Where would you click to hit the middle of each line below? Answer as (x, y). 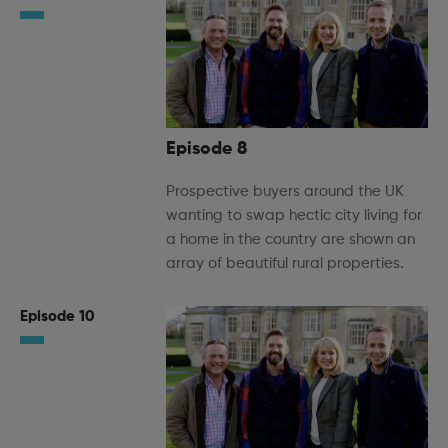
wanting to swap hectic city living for (294, 216)
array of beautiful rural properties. (285, 264)
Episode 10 (57, 317)
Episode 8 (206, 149)
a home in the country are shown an (290, 240)
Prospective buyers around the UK (285, 192)
